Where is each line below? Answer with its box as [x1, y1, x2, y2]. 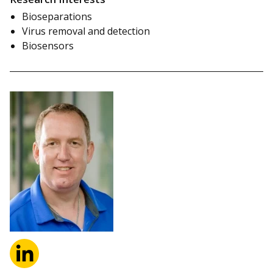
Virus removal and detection [22, 24, 150, 38]
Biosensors [22, 39, 74, 53]
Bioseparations [22, 10, 92, 24]
